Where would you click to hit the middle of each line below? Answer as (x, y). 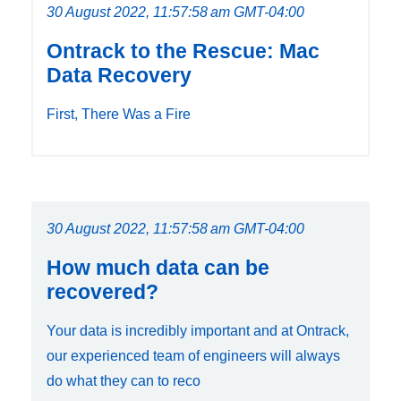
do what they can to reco (124, 380)
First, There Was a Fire (119, 114)
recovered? (102, 291)
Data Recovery (119, 75)
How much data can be (158, 267)
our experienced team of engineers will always (193, 355)
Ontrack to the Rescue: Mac (183, 51)
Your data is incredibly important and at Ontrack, (198, 330)
